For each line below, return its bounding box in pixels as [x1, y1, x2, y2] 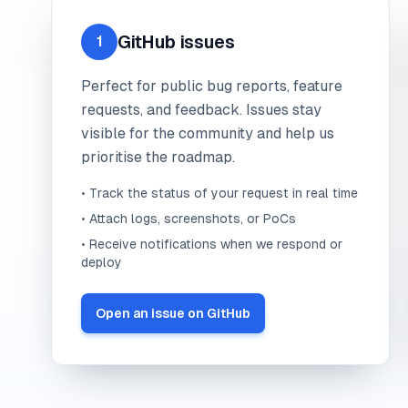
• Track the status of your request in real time [81, 186, 358, 200]
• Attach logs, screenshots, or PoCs [81, 211, 296, 226]
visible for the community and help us [81, 125, 334, 142]
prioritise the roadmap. [81, 148, 235, 166]
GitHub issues [117, 32, 235, 52]
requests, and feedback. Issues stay [81, 101, 321, 118]
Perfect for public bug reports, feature [81, 77, 342, 95]
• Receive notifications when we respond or [81, 237, 342, 251]
